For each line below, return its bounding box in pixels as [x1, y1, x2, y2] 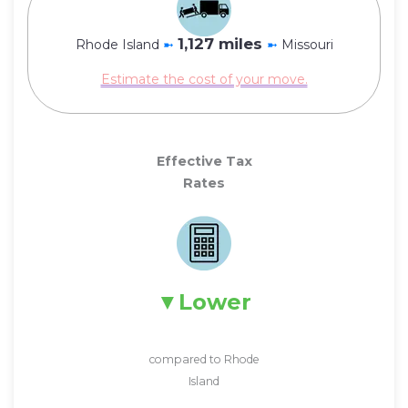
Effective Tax [156, 153, 252, 170]
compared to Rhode [148, 352, 260, 366]
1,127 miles [177, 34, 267, 53]
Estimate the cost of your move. [100, 71, 308, 88]
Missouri [280, 36, 333, 53]
